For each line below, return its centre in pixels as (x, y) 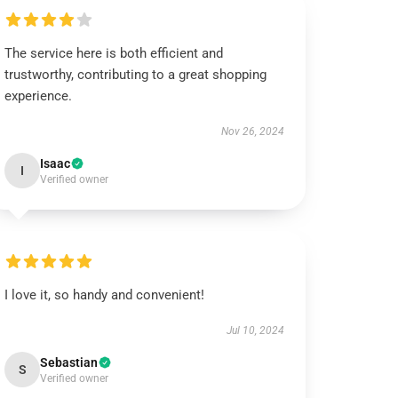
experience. (39, 96)
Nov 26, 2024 (252, 131)
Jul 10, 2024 (255, 330)
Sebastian (69, 362)
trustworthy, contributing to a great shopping (136, 75)
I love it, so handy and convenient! (105, 295)
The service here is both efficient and (114, 53)
